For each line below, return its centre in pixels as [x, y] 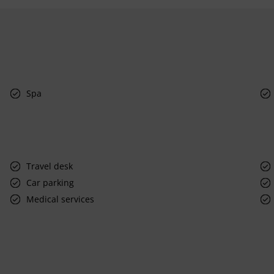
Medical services [61, 199]
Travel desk [50, 166]
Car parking [50, 182]
